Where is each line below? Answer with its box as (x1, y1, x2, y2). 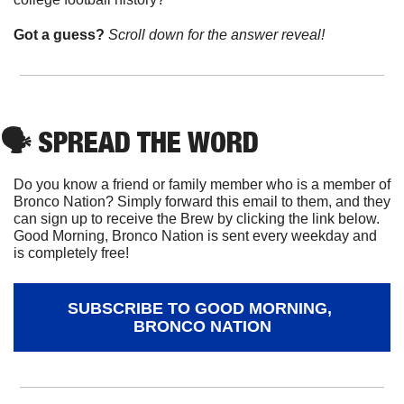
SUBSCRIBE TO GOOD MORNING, (68, 298, 332, 317)
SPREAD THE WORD (31, 124, 259, 159)
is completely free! (14, 244, 129, 261)
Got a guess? (14, 26, 108, 42)
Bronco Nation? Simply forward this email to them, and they (14, 193, 390, 209)
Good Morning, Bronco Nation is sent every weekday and (14, 227, 377, 243)
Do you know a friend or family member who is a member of (14, 176, 390, 192)
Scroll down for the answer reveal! (108, 26, 325, 42)
